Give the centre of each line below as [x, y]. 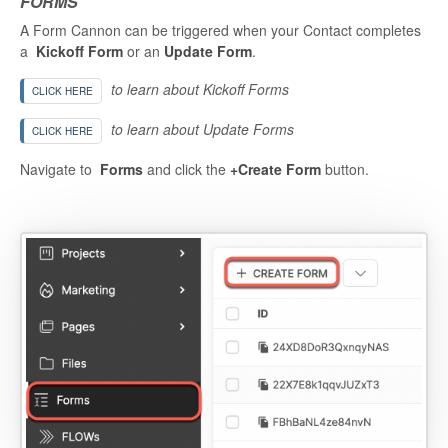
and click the [186, 169]
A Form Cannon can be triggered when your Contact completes [220, 30]
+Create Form [275, 169]
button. [345, 169]
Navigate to [60, 169]
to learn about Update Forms [200, 129]
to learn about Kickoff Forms [198, 89]
